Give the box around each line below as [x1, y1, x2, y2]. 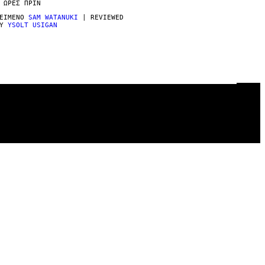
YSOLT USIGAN [8, 21, 57, 29]
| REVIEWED [78, 14, 124, 21]
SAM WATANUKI [28, 14, 78, 21]
